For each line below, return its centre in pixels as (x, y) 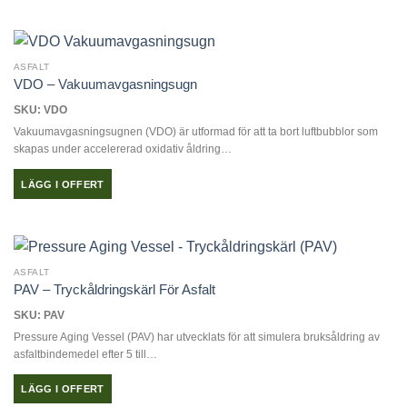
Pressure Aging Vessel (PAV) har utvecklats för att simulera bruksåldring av (196, 337)
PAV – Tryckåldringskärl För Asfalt (114, 289)
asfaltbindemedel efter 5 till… (85, 354)
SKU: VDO (40, 110)
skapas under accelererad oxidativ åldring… (122, 149)
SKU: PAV (39, 315)
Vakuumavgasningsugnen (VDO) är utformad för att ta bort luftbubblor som (195, 132)
